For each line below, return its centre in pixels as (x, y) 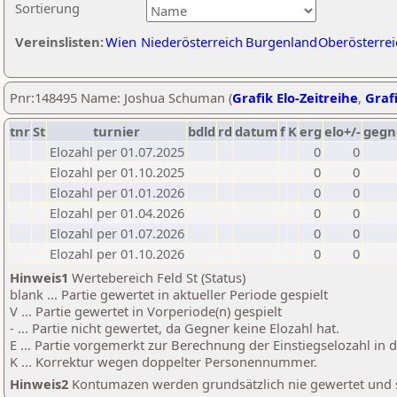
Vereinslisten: (59, 42)
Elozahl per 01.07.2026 (117, 233)
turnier (117, 131)
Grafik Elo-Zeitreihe (295, 97)
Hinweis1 (39, 277)
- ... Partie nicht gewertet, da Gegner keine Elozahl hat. (175, 328)
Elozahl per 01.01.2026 (117, 192)
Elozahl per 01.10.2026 (117, 253)
